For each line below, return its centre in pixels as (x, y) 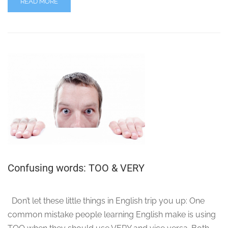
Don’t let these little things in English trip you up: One (106, 201)
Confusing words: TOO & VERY (76, 168)
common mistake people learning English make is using (112, 214)
